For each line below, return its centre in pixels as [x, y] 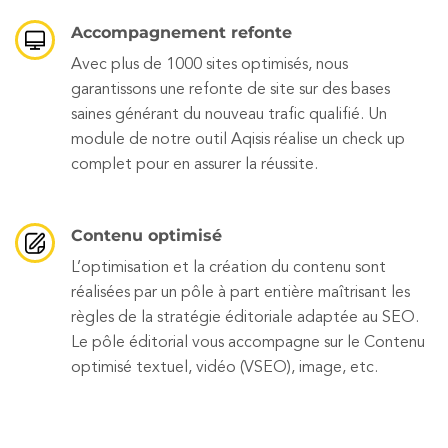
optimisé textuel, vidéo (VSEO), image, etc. [224, 368]
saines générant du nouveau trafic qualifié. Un [229, 115]
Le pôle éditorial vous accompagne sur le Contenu [248, 343]
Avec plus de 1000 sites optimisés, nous [209, 65]
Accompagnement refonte [181, 33]
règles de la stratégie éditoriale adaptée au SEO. [245, 318]
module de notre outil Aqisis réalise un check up [238, 140]
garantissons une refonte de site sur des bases [230, 90]
